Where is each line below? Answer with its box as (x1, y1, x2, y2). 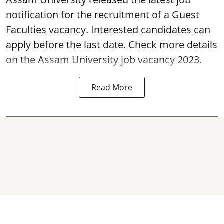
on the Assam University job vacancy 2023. (6, 52, 202, 66)
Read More (91, 81, 132, 93)
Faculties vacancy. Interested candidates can (6, 22, 210, 36)
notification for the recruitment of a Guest (6, 7, 199, 21)
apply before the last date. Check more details (6, 37, 217, 51)
